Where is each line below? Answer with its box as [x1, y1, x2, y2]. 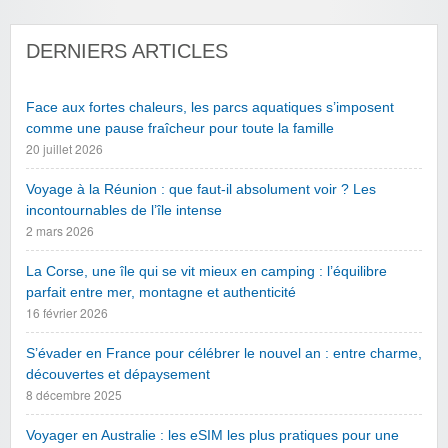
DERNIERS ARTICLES [26, 40, 228, 63]
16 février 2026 [26, 304, 108, 322]
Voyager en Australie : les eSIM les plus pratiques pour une [26, 428, 399, 444]
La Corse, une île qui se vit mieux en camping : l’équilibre [26, 264, 387, 280]
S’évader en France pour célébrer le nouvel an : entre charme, [26, 346, 422, 362]
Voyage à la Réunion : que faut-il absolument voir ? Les [26, 182, 376, 198]
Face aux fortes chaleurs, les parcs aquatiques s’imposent [26, 100, 394, 116]
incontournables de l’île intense [26, 203, 222, 219]
